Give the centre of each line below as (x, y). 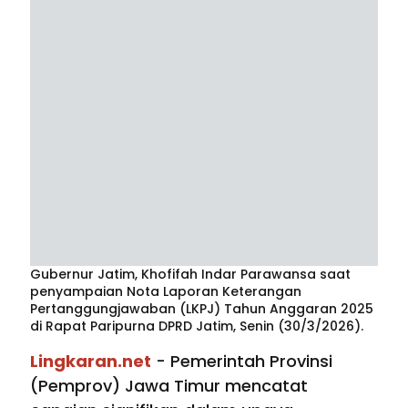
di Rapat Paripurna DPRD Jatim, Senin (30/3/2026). (197, 326)
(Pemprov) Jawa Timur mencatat (169, 386)
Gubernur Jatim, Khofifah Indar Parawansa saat (190, 275)
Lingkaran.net (91, 362)
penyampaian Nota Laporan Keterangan (166, 292)
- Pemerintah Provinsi (242, 362)
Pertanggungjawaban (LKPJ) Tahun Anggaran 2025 (202, 309)
